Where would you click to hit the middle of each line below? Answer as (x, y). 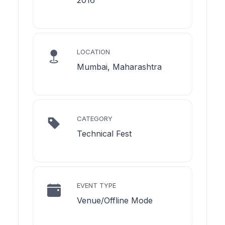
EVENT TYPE (96, 185)
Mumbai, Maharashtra (119, 67)
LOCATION (93, 51)
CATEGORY (95, 118)
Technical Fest (104, 133)
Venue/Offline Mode (115, 200)
